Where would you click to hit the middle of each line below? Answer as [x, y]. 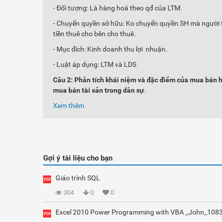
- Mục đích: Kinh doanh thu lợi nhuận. [110, 49]
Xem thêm [69, 106]
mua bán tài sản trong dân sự [99, 90]
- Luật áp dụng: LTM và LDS [95, 64]
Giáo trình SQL [78, 178]
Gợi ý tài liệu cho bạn [78, 158]
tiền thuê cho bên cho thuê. [94, 34]
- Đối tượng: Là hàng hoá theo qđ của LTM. [118, 8]
